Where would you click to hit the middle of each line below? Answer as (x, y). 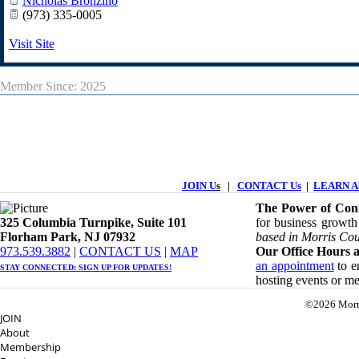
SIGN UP (95, 267)
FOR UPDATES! (141, 267)
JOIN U (199, 186)
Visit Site (32, 44)
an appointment (295, 266)
